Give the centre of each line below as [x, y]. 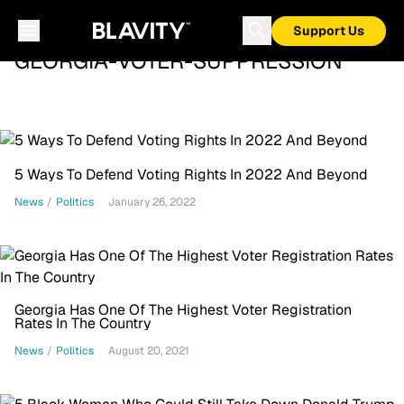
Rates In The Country [83, 323]
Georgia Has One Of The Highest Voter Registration [183, 310]
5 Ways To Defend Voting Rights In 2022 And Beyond [191, 174]
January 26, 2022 [152, 202]
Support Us [329, 31]
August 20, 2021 [149, 351]
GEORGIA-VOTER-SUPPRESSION [179, 61]
